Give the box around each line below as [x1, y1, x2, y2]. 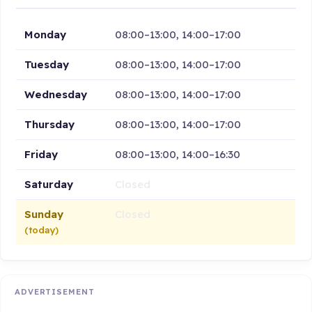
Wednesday [24, 87, 88, 101]
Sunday [24, 207, 64, 221]
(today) [24, 224, 59, 235]
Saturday [24, 177, 74, 191]
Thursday [24, 117, 75, 131]
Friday [24, 147, 58, 161]
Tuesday [24, 57, 70, 71]
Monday [24, 27, 67, 41]
